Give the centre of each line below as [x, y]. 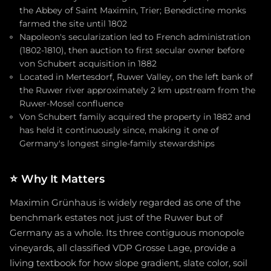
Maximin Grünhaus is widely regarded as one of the [125, 203]
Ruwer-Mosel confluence [71, 104]
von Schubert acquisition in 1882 [88, 64]
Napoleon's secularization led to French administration [135, 37]
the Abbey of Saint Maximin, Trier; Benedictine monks [133, 11]
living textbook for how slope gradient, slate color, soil [129, 263]
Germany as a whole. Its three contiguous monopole [127, 233]
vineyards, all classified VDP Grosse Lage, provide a [123, 248]
